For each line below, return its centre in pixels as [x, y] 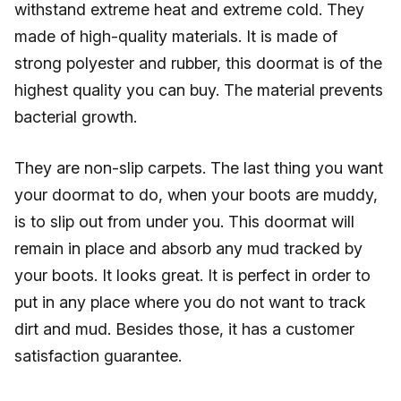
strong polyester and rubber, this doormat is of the [198, 63]
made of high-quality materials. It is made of [176, 36]
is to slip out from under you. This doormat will [184, 222]
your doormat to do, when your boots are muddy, [196, 195]
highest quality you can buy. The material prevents [199, 90]
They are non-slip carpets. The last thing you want [199, 168]
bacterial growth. [76, 117]
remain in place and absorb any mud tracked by [188, 248]
